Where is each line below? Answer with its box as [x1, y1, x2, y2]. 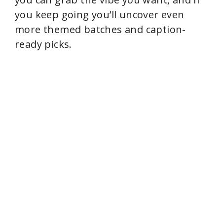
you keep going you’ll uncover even [15, 8, 184, 21]
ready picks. [15, 37, 72, 51]
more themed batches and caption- [15, 23, 186, 36]
